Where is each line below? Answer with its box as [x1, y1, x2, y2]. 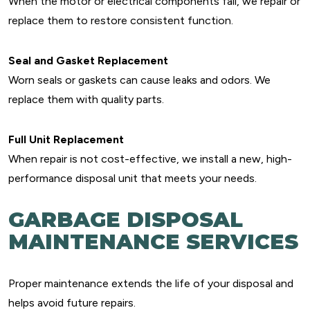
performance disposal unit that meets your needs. [8, 172, 257, 185]
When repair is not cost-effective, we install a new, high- [8, 152, 292, 165]
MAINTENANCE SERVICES [8, 229, 298, 255]
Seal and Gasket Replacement [8, 54, 168, 67]
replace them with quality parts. [8, 93, 164, 106]
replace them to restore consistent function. [8, 14, 233, 27]
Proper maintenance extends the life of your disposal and [8, 277, 293, 290]
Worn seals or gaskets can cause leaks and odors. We [8, 73, 271, 86]
